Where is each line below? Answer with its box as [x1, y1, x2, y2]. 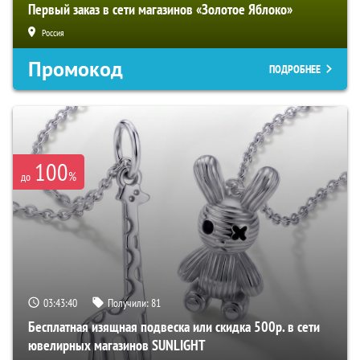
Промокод [28, 55, 123, 84]
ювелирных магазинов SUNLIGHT [28, 336, 206, 355]
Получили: [108, 296, 151, 311]
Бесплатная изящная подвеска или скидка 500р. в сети [28, 317, 320, 337]
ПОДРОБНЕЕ [269, 62, 321, 77]
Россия [42, 27, 64, 39]
